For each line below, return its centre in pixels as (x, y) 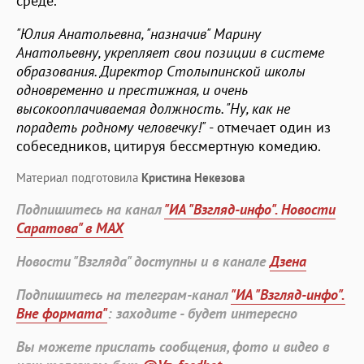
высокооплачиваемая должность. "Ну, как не (153, 108)
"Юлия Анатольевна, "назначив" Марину (139, 33)
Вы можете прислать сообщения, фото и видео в (173, 346)
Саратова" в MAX (70, 227)
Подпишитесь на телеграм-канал (123, 294)
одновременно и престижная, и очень (132, 89)
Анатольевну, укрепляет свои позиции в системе (170, 52)
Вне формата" (62, 313)
